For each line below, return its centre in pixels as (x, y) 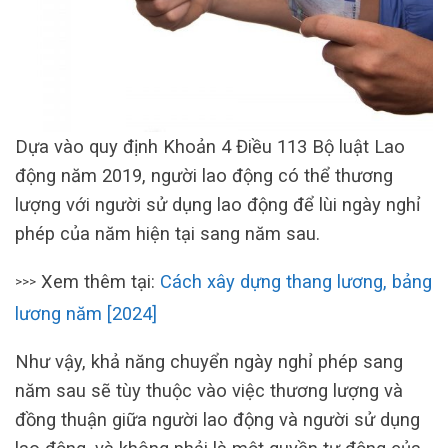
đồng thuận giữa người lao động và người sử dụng (217, 419)
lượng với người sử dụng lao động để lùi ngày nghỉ (218, 205)
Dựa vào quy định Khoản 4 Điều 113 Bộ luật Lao (210, 147)
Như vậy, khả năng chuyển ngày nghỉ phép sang (209, 361)
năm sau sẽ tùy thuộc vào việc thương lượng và (209, 390)
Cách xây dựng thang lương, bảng (296, 281)
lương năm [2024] (86, 314)
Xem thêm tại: (98, 281)
